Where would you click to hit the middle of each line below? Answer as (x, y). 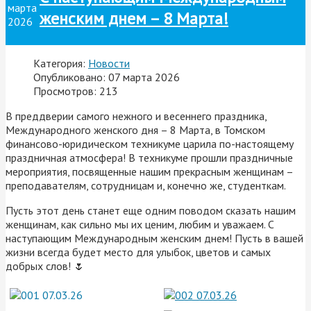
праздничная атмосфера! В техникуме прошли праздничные (149, 157)
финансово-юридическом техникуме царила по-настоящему (150, 143)
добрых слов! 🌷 (45, 266)
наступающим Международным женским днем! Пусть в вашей (154, 238)
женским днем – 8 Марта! (134, 18)
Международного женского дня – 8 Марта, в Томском (135, 129)
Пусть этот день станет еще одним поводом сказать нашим (151, 210)
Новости (109, 63)
